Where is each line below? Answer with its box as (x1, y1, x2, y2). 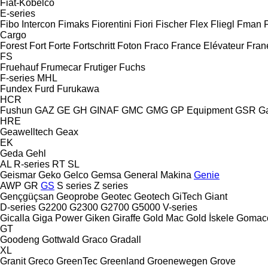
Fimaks (58, 19, 89, 29)
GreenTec (56, 255, 98, 266)
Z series (94, 180, 128, 191)
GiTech (172, 191, 202, 202)
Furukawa (57, 83, 99, 94)
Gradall (110, 234, 141, 245)
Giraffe (112, 212, 141, 223)
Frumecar (41, 62, 81, 72)
